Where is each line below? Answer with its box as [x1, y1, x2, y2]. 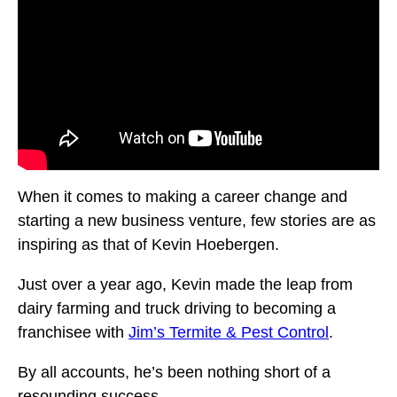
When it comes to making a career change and [18, 188, 347, 206]
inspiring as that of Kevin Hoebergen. [18, 236, 284, 254]
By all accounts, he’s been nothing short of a [18, 363, 331, 382]
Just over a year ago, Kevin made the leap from [18, 276, 353, 294]
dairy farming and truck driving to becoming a [18, 300, 336, 318]
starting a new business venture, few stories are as [18, 212, 376, 230]
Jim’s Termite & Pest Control [128, 323, 329, 342]
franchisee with [18, 323, 128, 342]
